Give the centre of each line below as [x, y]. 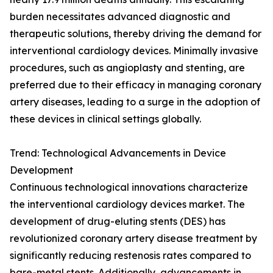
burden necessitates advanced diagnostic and [120, 17]
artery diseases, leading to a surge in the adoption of [135, 102]
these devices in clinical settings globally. [105, 119]
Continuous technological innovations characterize [129, 187]
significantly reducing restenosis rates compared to [130, 256]
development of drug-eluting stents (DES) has [118, 222]
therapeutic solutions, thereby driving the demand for [136, 34]
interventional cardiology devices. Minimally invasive [134, 51]
